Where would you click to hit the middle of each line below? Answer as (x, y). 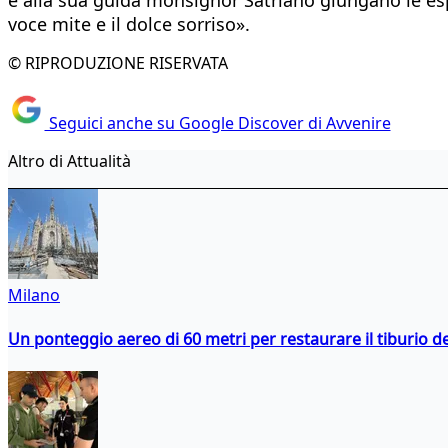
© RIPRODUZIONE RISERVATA (118, 62)
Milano (34, 295)
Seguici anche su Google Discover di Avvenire (217, 123)
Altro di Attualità (69, 161)
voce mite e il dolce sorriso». (129, 23)
